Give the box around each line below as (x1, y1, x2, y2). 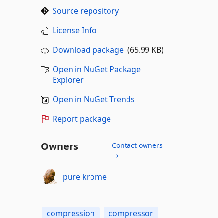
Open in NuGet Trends (52, 94, 135, 105)
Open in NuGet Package (52, 64, 141, 74)
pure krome (63, 171, 107, 182)
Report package (52, 113, 111, 124)
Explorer (52, 74, 84, 85)
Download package (52, 44, 124, 55)
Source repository (52, 5, 119, 16)
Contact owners (111, 141, 163, 150)
